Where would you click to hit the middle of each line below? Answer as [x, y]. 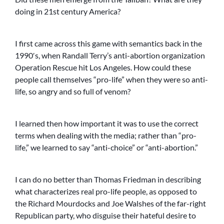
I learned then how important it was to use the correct [107, 123]
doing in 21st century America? [68, 11]
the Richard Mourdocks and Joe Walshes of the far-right [110, 203]
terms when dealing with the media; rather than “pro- [106, 135]
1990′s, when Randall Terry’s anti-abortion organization [110, 55]
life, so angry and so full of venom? [73, 91]
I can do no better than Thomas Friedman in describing [108, 179]
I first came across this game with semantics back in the [108, 43]
